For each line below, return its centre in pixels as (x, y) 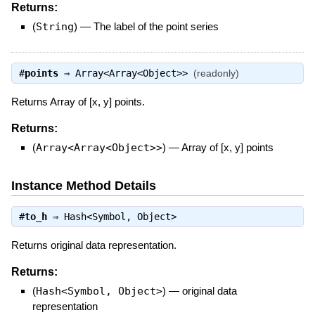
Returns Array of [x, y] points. (78, 102)
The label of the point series (156, 27)
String (54, 27)
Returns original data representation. (94, 245)
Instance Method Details (83, 185)
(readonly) (216, 73)
